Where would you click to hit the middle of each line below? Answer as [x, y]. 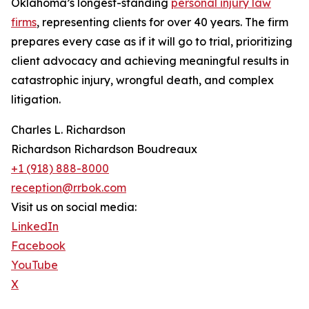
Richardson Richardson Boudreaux [104, 149]
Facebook [38, 246]
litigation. [36, 100]
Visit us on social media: [74, 207]
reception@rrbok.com [69, 188]
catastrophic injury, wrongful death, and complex [142, 80]
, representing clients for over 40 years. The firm [162, 22]
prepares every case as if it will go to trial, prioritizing [152, 42]
